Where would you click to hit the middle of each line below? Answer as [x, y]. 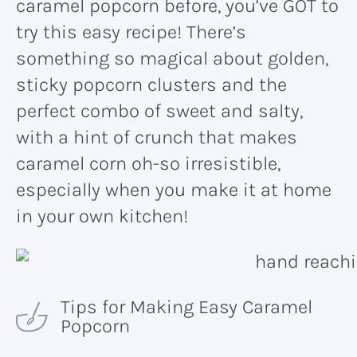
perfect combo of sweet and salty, [159, 110]
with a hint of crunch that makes [157, 137]
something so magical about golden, [172, 58]
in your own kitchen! [102, 216]
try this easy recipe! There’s [131, 31]
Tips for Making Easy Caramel [186, 307]
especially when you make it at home [174, 189]
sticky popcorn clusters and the [151, 84]
